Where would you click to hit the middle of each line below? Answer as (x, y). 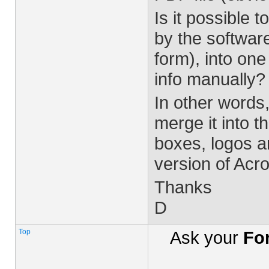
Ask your (207, 237)
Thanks (183, 187)
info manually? (210, 79)
